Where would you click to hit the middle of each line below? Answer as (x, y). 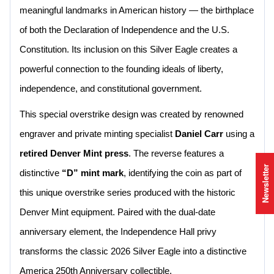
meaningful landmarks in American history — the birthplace (137, 10)
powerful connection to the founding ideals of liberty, (121, 69)
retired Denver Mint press (74, 154)
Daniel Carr (199, 134)
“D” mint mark (93, 173)
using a (239, 134)
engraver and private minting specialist (97, 134)
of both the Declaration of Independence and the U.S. (124, 30)
